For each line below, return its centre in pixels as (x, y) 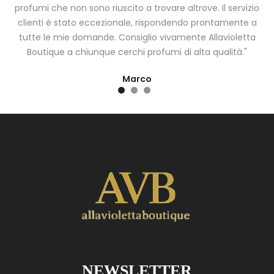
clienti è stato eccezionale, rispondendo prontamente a (137, 23)
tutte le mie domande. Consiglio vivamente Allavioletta (137, 38)
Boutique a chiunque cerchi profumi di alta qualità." (137, 52)
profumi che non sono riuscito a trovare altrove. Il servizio (137, 8)
